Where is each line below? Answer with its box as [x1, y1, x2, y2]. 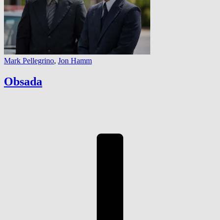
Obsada [4, 75, 42, 88]
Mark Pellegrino [4, 56, 54, 65]
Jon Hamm [58, 56, 92, 65]
